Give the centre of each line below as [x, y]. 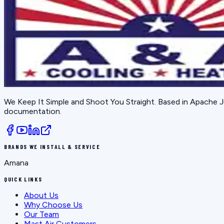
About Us [41, 195]
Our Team [41, 214]
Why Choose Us [53, 205]
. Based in [172, 102]
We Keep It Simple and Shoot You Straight [79, 102]
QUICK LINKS [23, 179]
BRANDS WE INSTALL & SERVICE [52, 147]
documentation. [33, 111]
